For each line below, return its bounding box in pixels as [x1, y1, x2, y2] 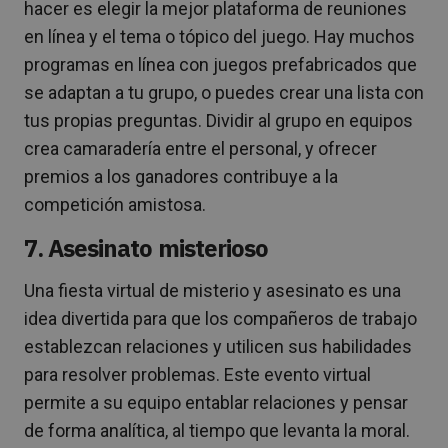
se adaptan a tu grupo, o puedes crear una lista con [24, 81, 424, 103]
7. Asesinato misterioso [24, 231, 268, 264]
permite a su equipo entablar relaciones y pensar [24, 391, 408, 413]
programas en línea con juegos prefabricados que [24, 53, 417, 75]
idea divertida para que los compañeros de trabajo [24, 307, 417, 329]
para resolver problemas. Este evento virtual [24, 363, 371, 385]
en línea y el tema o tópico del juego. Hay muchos [24, 25, 415, 47]
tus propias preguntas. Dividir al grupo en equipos [24, 109, 413, 131]
